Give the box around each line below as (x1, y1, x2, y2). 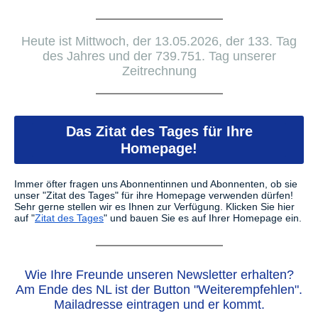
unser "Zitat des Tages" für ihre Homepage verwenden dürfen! (14, 190, 293, 201)
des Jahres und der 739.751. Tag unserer (42, 49, 276, 63)
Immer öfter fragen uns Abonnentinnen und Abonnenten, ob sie (14, 178, 297, 190)
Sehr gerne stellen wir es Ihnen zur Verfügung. (14, 201, 226, 212)
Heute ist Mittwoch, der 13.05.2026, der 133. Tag (21, 34, 297, 48)
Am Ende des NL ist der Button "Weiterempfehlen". (16, 283, 302, 297)
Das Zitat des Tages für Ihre (65, 124, 253, 139)
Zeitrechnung (121, 64, 197, 78)
